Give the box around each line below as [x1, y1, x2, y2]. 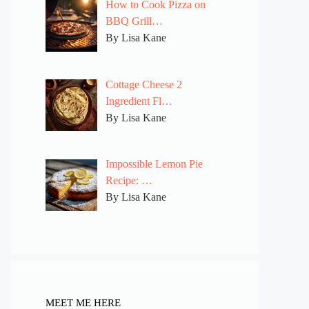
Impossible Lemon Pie [106, 158, 203, 170]
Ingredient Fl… [106, 94, 172, 107]
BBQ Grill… [106, 14, 163, 27]
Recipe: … [106, 175, 152, 187]
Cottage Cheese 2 [106, 78, 182, 90]
